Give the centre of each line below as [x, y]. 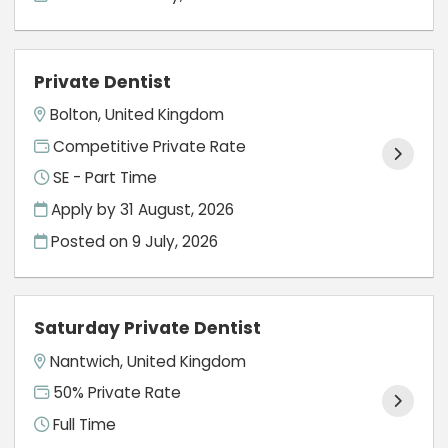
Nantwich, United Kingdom [148, 361]
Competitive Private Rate [148, 146]
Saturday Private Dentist [148, 328]
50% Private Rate [115, 393]
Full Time [83, 424]
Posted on [90, 241]
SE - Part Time [103, 178]
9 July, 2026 [175, 241]
